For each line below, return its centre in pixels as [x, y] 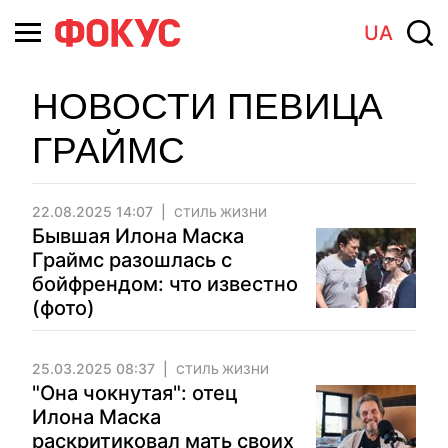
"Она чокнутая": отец [135, 393]
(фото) [63, 308]
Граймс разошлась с [132, 260]
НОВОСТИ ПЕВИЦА [207, 106]
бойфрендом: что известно [165, 284]
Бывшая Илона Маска [138, 236]
